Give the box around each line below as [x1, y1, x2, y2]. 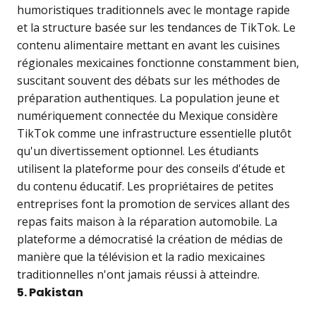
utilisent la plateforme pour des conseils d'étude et [17, 161, 285, 177]
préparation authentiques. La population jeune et [17, 90, 279, 107]
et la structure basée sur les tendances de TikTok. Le [17, 20, 296, 36]
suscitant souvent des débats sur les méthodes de [17, 73, 280, 89]
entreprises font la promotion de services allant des [17, 196, 290, 212]
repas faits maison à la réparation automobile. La [17, 214, 277, 230]
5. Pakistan [17, 284, 83, 301]
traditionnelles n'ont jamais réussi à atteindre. [17, 267, 260, 283]
